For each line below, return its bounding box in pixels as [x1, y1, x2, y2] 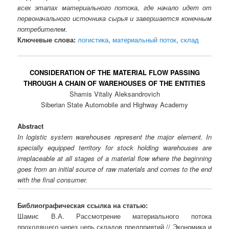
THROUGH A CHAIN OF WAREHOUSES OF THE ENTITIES [24, 78, 205, 88]
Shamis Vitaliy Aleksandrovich [69, 89, 160, 99]
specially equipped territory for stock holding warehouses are [17, 143, 212, 153]
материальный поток [112, 34, 177, 44]
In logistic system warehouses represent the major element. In [17, 132, 212, 142]
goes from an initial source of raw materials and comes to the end [17, 164, 212, 174]
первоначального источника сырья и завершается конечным [17, 13, 212, 23]
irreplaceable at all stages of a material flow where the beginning [17, 153, 212, 164]
